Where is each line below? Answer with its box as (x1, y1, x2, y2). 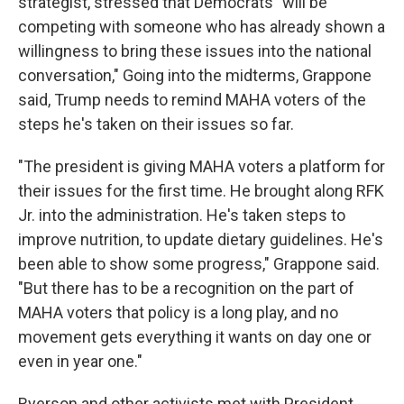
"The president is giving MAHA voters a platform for (18, 157, 385, 176)
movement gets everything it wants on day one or (18, 327, 372, 346)
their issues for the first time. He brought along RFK (18, 181, 384, 200)
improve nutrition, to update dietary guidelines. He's (18, 230, 383, 249)
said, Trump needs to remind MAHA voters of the (18, 90, 366, 109)
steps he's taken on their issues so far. (18, 115, 294, 133)
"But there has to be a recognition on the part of (18, 279, 354, 298)
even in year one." (18, 352, 142, 371)
